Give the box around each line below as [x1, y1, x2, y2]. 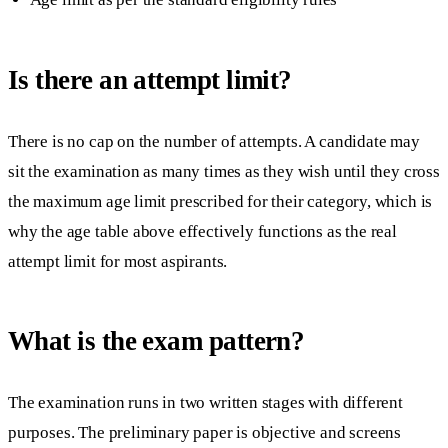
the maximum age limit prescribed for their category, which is [8, 191, 433, 211]
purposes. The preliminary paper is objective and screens [8, 422, 402, 442]
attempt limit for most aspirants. [8, 251, 228, 271]
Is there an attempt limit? [8, 65, 292, 96]
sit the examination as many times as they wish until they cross [8, 161, 440, 181]
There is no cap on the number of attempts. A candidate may [8, 131, 420, 151]
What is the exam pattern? [8, 326, 305, 357]
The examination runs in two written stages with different [8, 392, 403, 412]
